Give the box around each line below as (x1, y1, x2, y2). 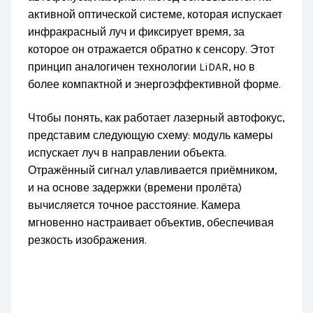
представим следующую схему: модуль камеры (28, 129, 274, 143)
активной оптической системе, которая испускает (28, 8, 283, 21)
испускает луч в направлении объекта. (28, 147, 227, 160)
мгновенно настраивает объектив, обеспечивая (28, 217, 275, 230)
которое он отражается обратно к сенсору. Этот (28, 43, 275, 56)
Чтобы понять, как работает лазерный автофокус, (28, 112, 285, 125)
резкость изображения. (28, 234, 147, 247)
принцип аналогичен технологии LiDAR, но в (28, 60, 256, 73)
